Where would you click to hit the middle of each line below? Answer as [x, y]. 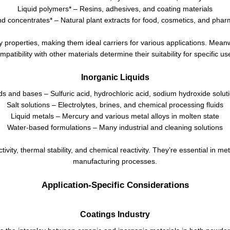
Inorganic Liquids [115, 78]
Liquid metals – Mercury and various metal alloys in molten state [115, 116]
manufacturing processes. [115, 161]
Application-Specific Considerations [115, 185]
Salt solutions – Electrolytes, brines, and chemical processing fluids [115, 105]
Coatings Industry [115, 214]
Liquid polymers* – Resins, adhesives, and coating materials [115, 9]
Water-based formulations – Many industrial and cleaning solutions [115, 128]
